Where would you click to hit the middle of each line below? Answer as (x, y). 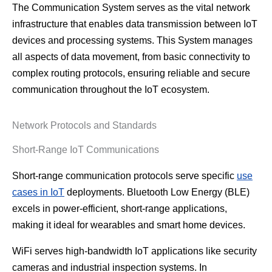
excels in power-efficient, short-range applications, (120, 209)
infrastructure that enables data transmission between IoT (135, 24)
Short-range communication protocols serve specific (124, 176)
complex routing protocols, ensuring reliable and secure (131, 73)
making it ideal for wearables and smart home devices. (129, 225)
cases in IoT (38, 192)
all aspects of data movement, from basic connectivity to (131, 57)
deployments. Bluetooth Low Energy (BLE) (157, 192)
